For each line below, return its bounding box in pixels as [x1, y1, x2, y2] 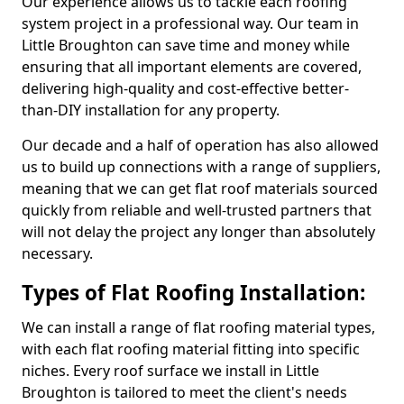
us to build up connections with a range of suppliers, [22, 157, 381, 177]
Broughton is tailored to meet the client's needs [22, 382, 347, 402]
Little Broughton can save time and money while [22, 35, 350, 55]
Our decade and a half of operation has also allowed [22, 135, 379, 155]
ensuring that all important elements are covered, [22, 57, 362, 77]
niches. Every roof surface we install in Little [22, 361, 319, 381]
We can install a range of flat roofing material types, [22, 317, 375, 337]
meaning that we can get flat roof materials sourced [22, 179, 378, 198]
